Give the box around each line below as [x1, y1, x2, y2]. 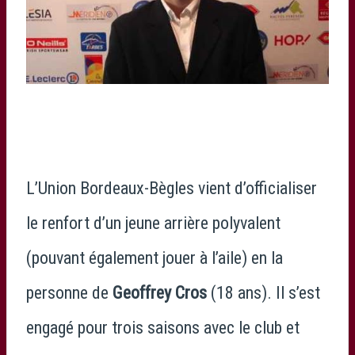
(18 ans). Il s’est [207, 283, 320, 303]
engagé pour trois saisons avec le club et [26, 318, 300, 338]
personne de [26, 283, 113, 303]
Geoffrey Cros [113, 283, 207, 303]
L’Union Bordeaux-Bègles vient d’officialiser [26, 178, 317, 199]
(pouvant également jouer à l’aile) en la [26, 248, 283, 269]
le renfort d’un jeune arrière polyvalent [26, 213, 281, 234]
